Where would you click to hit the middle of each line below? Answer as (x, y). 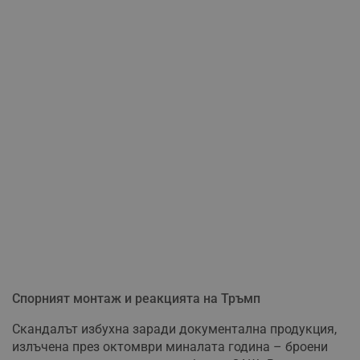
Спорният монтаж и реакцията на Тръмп (136, 298)
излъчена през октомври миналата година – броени (170, 346)
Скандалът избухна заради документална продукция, (174, 329)
